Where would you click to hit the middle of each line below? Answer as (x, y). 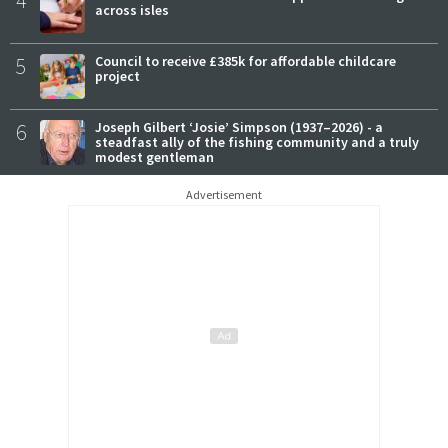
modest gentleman (154, 157)
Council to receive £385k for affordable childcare (245, 61)
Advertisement (224, 195)
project (117, 76)
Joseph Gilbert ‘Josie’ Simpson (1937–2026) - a (239, 127)
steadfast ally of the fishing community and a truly (257, 142)
